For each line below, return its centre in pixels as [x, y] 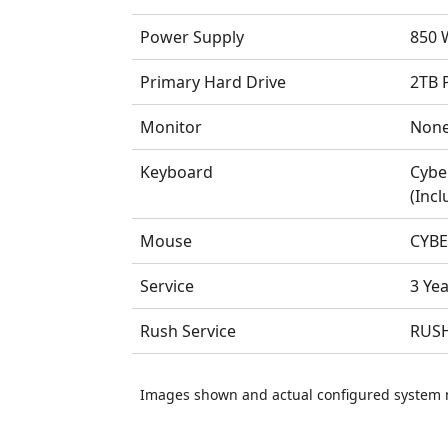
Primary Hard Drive [212, 81]
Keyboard [176, 171]
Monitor [170, 126]
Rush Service [187, 330]
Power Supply [191, 36]
